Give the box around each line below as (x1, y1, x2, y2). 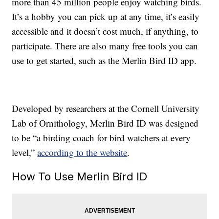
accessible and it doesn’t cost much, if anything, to (12, 25, 199, 38)
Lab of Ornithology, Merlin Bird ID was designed (12, 117, 199, 130)
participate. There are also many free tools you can (12, 40, 198, 52)
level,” (12, 146, 38, 159)
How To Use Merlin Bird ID (12, 170, 148, 183)
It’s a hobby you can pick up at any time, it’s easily (12, 10, 200, 23)
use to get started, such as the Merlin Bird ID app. (12, 54, 197, 67)
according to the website (37, 146, 128, 159)
